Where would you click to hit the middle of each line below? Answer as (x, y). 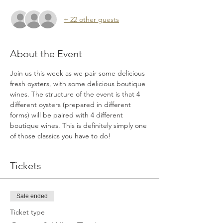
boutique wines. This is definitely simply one (79, 125)
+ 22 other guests (91, 19)
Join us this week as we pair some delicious (78, 73)
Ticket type (27, 212)
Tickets (26, 166)
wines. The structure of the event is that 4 (76, 94)
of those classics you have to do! (60, 136)
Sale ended (32, 196)
